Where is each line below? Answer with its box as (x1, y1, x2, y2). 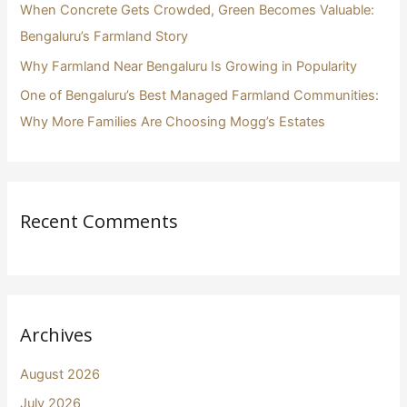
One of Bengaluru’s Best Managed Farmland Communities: (20, 87, 380, 104)
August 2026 (20, 365, 101, 382)
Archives (20, 322, 94, 347)
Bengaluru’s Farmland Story (20, 27, 189, 45)
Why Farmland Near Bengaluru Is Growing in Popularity (20, 57, 358, 74)
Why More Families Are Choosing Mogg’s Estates (20, 114, 326, 131)
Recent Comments (20, 209, 179, 234)
